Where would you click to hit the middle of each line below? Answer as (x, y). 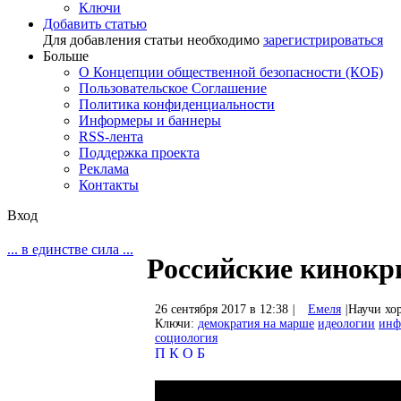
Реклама (104, 169)
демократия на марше (256, 323)
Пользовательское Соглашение (173, 88)
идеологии (346, 323)
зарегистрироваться (323, 40)
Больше (66, 56)
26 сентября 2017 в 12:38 (223, 309)
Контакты (109, 185)
